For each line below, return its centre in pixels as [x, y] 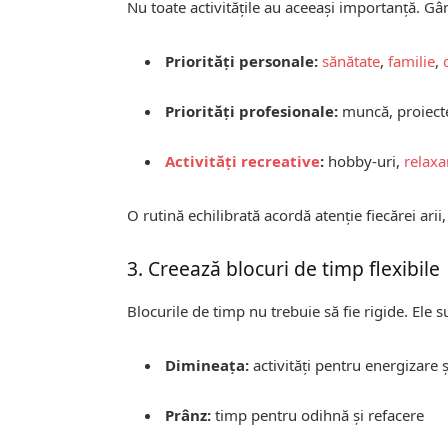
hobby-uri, [364, 161]
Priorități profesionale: [252, 110]
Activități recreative [243, 161]
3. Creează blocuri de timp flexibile [284, 269]
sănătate [351, 60]
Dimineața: [207, 364]
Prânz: [188, 414]
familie [412, 60]
